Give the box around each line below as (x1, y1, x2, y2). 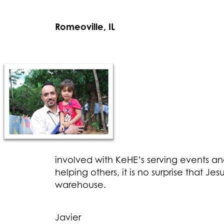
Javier (55, 211, 81, 223)
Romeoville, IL (55, 20, 115, 32)
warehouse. (55, 179, 106, 190)
